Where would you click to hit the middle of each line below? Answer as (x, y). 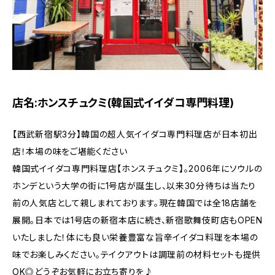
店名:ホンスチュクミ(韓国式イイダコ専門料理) (123, 103)
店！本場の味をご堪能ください (70, 151)
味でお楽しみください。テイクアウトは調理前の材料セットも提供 (137, 254)
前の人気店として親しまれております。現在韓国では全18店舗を (135, 203)
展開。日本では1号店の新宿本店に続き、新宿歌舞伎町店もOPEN (137, 220)
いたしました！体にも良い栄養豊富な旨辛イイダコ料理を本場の (135, 237)
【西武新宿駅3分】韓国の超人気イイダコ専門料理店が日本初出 (135, 134)
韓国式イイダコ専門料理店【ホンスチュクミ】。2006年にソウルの (137, 168)
